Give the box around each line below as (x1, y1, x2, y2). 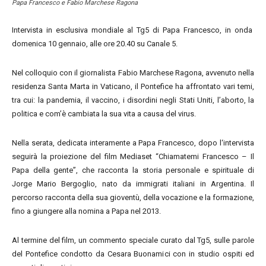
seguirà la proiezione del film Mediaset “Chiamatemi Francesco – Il (12, 152, 254, 161)
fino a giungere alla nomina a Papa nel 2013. (12, 207, 161, 216)
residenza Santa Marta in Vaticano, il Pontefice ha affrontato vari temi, (12, 82, 254, 91)
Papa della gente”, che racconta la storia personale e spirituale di (12, 166, 254, 175)
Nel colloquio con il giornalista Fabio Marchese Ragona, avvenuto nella (12, 68, 254, 77)
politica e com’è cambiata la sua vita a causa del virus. (12, 109, 196, 118)
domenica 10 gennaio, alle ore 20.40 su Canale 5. (12, 39, 178, 48)
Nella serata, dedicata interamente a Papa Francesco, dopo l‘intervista (12, 138, 254, 147)
